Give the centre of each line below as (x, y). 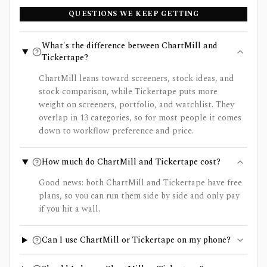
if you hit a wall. (69, 209)
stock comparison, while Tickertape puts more (128, 91)
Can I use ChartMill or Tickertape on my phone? (136, 240)
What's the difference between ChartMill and (129, 46)
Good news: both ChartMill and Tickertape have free (140, 183)
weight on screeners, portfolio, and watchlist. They (136, 105)
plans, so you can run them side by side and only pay (139, 196)
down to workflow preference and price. (116, 131)
